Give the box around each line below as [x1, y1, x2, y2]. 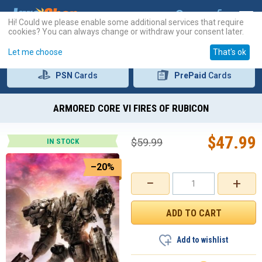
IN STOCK [46, 137, 79, 146]
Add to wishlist [177, 235, 228, 244]
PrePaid [174, 71, 207, 80]
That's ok [213, 47, 247, 57]
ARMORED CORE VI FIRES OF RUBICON [53, 102, 209, 114]
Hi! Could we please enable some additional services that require [8, 17, 244, 27]
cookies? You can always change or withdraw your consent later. [8, 26, 244, 36]
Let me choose [8, 47, 63, 57]
